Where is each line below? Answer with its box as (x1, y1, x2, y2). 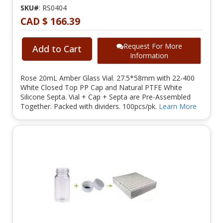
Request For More (123, 41, 182, 51)
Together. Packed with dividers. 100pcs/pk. (20, 102, 159, 111)
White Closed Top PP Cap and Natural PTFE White (20, 83, 182, 93)
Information (130, 51, 168, 61)
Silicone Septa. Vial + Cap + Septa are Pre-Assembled (20, 92, 191, 102)
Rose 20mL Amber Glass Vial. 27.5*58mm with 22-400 (20, 73, 195, 83)
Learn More (159, 102, 197, 111)
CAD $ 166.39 (20, 15, 80, 28)
